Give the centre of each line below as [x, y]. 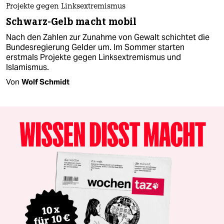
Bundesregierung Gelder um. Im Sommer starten [95, 47]
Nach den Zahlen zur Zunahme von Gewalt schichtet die [108, 37]
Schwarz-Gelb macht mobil [71, 21]
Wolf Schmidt [45, 81]
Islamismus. [27, 67]
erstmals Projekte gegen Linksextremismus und [93, 57]
